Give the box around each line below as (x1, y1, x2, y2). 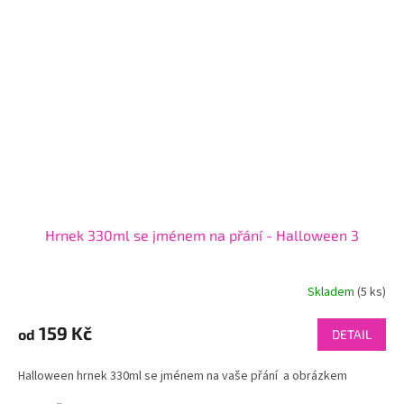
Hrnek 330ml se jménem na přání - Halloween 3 (45, 226, 359, 244)
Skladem (308, 282, 357, 301)
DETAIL (332, 326, 372, 343)
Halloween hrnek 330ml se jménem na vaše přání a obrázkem (18, 367, 347, 386)
